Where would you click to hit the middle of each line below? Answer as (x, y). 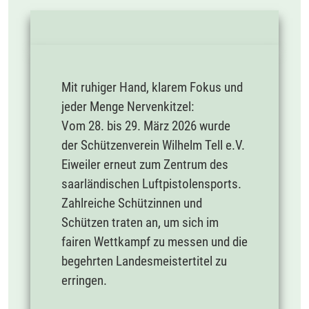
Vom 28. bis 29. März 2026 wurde (146, 126)
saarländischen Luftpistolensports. (151, 183)
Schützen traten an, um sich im (140, 222)
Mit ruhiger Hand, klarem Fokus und (152, 87)
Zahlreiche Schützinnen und (132, 203)
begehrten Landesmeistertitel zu (144, 261)
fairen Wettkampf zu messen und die (154, 241)
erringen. (84, 280)
